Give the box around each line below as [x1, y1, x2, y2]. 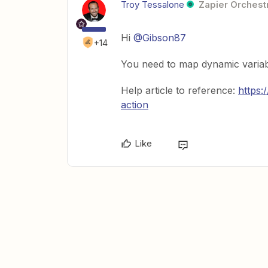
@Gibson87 [133, 32, 186, 44]
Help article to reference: [121, 84, 238, 96]
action [121, 99, 148, 111]
